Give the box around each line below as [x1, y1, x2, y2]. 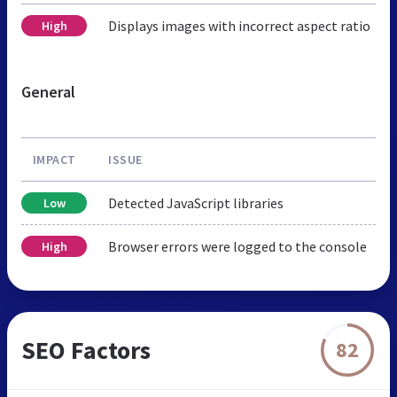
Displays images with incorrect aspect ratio [108, 16, 370, 35]
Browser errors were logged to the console [108, 237, 367, 255]
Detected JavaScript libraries [108, 193, 284, 212]
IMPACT [32, 151, 76, 167]
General [21, 81, 75, 102]
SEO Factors [21, 333, 151, 366]
